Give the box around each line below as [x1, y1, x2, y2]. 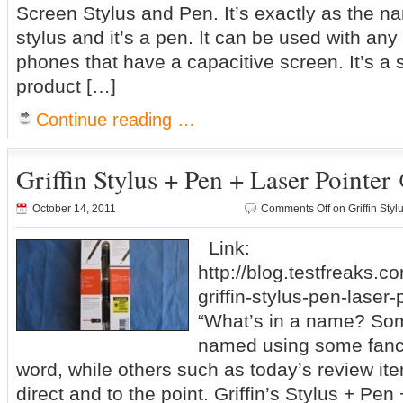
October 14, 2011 [32, 202, 116, 215]
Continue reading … [36, 110, 195, 130]
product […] [16, 76, 116, 96]
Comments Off [261, 202, 330, 215]
